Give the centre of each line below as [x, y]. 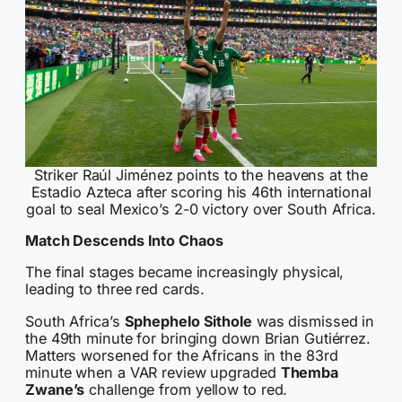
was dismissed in [313, 321]
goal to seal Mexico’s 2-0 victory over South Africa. [201, 209]
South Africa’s [75, 321]
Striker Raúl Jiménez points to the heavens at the [201, 175]
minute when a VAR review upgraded [153, 372]
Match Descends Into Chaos [124, 241]
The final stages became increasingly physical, [185, 272]
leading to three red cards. [115, 289]
